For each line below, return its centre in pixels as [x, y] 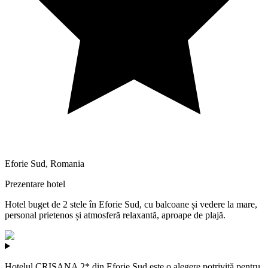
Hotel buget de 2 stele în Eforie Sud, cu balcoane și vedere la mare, [131, 204]
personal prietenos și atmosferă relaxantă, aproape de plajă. [115, 215]
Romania [67, 163]
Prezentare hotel [35, 184]
